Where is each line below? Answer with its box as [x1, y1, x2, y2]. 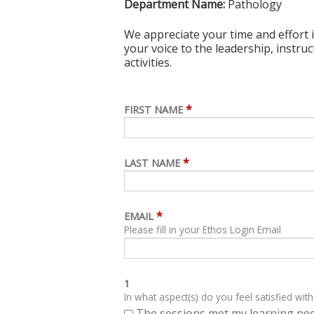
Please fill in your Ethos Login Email [124, 223, 281, 237]
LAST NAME [124, 156, 180, 170]
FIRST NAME [124, 103, 183, 117]
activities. [124, 54, 172, 70]
